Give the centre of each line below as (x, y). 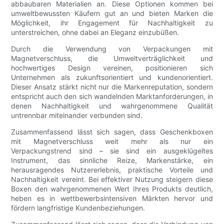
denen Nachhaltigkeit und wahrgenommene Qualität (112, 106)
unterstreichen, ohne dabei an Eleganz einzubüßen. (95, 32)
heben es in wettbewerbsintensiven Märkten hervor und (112, 198)
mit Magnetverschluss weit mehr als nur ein (112, 141)
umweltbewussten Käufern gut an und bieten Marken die (112, 13)
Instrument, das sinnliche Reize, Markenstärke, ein (112, 160)
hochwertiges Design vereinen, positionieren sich (112, 68)
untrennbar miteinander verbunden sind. (77, 115)
